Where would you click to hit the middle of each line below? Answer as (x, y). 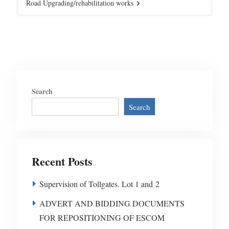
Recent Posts (62, 162)
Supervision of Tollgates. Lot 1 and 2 (99, 184)
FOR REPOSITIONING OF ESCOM (102, 218)
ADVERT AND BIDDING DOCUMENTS (112, 203)
